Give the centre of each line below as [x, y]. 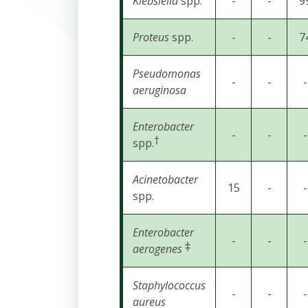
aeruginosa [159, 90]
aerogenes [157, 249]
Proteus [151, 37]
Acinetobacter [165, 179]
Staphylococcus [169, 285]
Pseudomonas [167, 74]
